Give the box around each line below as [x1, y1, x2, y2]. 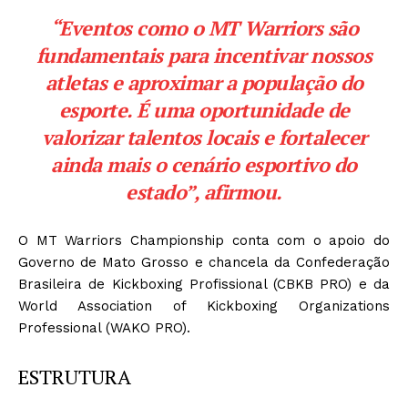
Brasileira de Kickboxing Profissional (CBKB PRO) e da [18, 275, 390, 292]
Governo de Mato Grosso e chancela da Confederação [18, 253, 390, 270]
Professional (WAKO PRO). [18, 319, 190, 336]
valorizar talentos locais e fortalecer [41, 123, 367, 150]
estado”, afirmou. [126, 178, 282, 205]
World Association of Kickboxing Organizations [18, 297, 390, 314]
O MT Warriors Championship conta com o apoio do [18, 231, 390, 249]
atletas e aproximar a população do [45, 68, 363, 96]
